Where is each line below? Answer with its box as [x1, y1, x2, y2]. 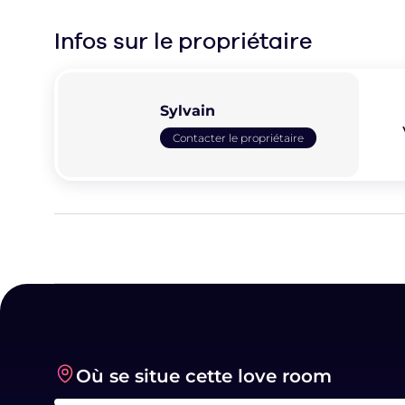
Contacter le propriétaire [173, 130, 305, 145]
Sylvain [160, 101, 216, 119]
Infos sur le [54, 27, 178, 54]
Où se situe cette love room [76, 364, 332, 387]
